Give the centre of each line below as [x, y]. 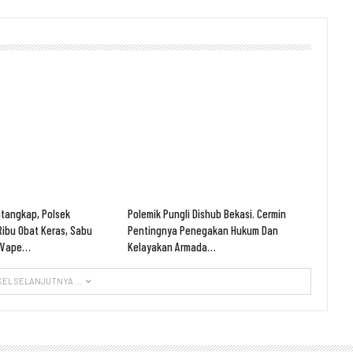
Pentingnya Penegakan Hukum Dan [203, 230]
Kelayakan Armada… [172, 247]
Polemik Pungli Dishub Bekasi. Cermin [207, 214]
